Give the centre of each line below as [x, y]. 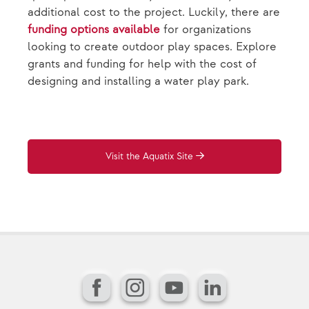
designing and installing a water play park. [138, 81]
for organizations [206, 29]
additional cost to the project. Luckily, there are [154, 12]
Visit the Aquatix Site [149, 156]
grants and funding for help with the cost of [142, 64]
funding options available [94, 29]
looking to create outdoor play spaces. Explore [152, 47]
